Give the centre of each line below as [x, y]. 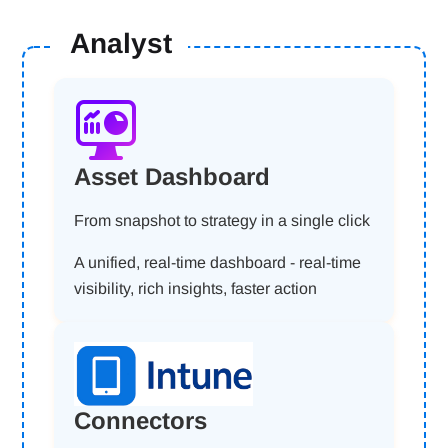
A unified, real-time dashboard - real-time [218, 262]
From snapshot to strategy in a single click [222, 220]
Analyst [121, 43]
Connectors [141, 420]
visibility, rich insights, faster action [196, 288]
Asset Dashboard [172, 176]
